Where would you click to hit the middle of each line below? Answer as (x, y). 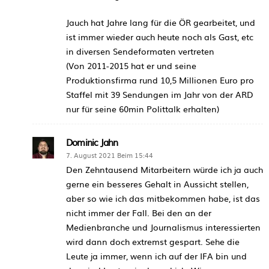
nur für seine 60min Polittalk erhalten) (143, 108)
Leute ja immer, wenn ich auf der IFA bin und (156, 255)
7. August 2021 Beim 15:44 (110, 155)
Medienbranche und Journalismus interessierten (163, 227)
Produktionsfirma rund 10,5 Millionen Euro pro (160, 80)
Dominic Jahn (92, 142)
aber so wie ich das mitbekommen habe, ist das (163, 198)
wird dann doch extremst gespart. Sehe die (153, 241)
